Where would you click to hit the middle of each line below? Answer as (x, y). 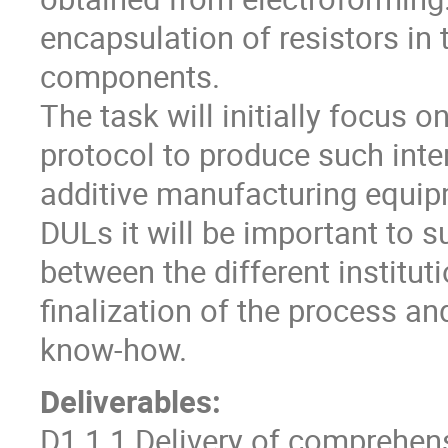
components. (130, 77)
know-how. (113, 350)
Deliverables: (130, 402)
